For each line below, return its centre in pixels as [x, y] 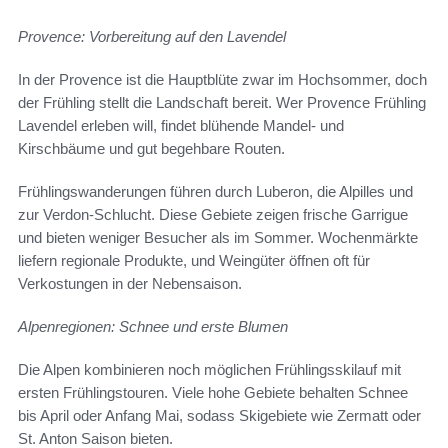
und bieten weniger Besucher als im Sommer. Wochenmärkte [218, 238]
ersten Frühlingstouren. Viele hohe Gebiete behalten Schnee [213, 393]
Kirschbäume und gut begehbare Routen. [151, 149]
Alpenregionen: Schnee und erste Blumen [153, 327]
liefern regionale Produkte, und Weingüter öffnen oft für [194, 261]
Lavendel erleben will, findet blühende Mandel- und [181, 126]
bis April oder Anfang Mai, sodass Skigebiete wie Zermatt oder [219, 416]
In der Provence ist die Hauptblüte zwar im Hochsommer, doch [222, 80]
